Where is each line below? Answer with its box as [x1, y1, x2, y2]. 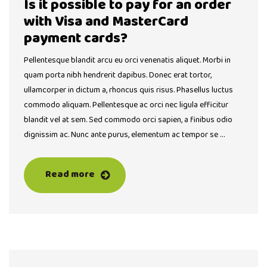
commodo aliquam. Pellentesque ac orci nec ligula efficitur [24, 98, 228, 112]
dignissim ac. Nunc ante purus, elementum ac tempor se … [24, 128, 225, 142]
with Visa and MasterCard [24, 10, 188, 34]
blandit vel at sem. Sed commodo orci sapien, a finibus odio [24, 113, 232, 127]
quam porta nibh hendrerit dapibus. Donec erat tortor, [24, 69, 212, 82]
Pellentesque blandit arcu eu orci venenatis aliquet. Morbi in [24, 54, 231, 67]
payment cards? [24, 27, 128, 51]
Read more [45, 167, 95, 182]
